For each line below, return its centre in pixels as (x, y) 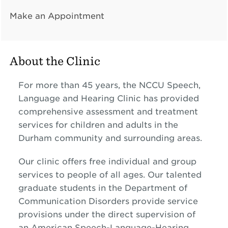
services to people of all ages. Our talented (110, 175)
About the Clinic (55, 61)
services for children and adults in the (98, 125)
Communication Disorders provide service (108, 201)
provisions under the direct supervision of (107, 215)
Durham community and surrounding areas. (110, 138)
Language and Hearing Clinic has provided (108, 98)
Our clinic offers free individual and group (107, 162)
